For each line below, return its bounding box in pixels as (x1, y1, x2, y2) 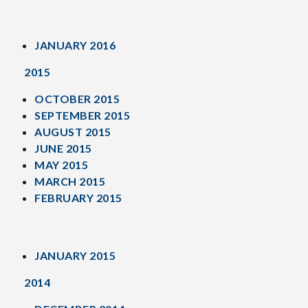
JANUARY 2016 (34, 38, 115, 52)
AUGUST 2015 (34, 125, 111, 138)
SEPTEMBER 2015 (34, 109, 130, 122)
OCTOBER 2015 (34, 92, 120, 105)
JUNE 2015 (34, 142, 92, 155)
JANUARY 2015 (34, 249, 115, 262)
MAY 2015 (34, 158, 88, 171)
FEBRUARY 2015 (34, 191, 122, 204)
